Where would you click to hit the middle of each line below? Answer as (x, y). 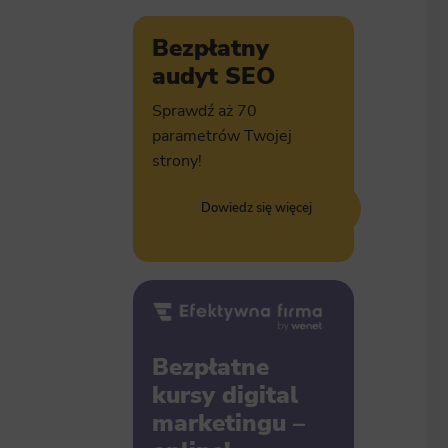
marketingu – (228, 423)
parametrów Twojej (221, 136)
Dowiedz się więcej (256, 208)
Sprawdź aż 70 (204, 111)
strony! (176, 161)
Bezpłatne (210, 367)
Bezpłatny (210, 47)
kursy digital (224, 395)
